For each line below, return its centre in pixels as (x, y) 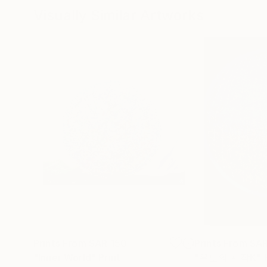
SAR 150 (108, 243)
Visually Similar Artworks (119, 15)
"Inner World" (65, 257)
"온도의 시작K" (228, 257)
